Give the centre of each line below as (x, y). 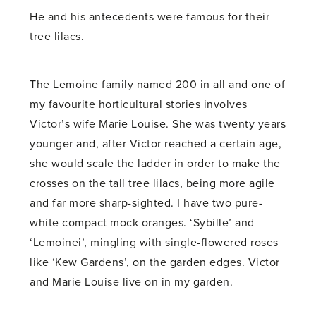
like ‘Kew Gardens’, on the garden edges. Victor (155, 263)
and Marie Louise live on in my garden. (132, 282)
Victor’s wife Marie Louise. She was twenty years (158, 124)
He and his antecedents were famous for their (150, 17)
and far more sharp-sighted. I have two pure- (146, 203)
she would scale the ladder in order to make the (155, 164)
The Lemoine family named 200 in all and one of (158, 85)
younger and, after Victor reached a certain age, (156, 144)
